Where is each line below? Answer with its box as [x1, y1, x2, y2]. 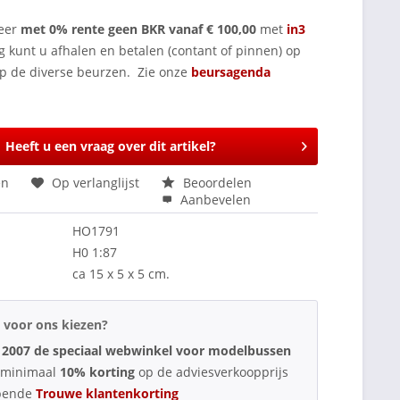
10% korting [60, 362, 139, 380]
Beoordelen [179, 173, 253, 191]
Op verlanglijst [52, 173, 140, 191]
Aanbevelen [177, 190, 252, 208]
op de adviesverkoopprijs [138, 362, 289, 380]
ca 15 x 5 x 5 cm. [72, 264, 171, 282]
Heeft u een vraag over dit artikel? [4, 137, 216, 154]
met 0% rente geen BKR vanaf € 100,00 [17, 20, 261, 37]
